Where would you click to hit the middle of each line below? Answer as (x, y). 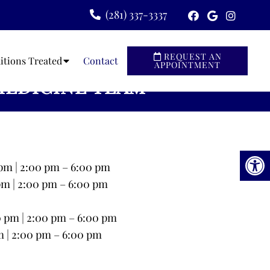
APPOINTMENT (187, 65)
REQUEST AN (191, 57)
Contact (101, 61)
